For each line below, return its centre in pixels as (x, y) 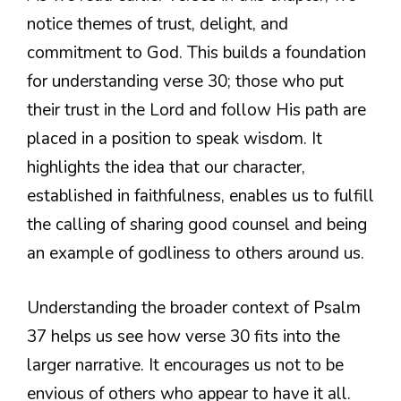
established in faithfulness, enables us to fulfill (200, 196)
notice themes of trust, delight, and (158, 25)
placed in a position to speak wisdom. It (175, 139)
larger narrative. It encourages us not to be (185, 365)
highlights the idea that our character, (166, 168)
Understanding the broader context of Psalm (194, 307)
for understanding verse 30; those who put (185, 82)
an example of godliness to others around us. (196, 254)
